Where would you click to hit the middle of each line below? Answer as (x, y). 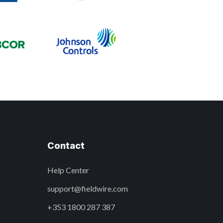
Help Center (68, 170)
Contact (66, 146)
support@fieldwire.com (88, 188)
